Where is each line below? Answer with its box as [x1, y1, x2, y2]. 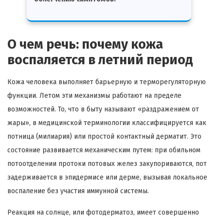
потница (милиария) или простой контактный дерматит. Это [7, 132, 201, 141]
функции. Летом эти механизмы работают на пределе [7, 91, 182, 100]
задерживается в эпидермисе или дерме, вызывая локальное [7, 173, 207, 182]
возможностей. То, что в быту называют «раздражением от [7, 105, 199, 113]
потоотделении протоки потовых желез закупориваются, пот [7, 159, 207, 168]
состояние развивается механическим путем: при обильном [7, 145, 200, 154]
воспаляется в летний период [7, 52, 193, 68]
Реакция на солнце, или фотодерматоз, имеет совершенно [7, 208, 199, 217]
